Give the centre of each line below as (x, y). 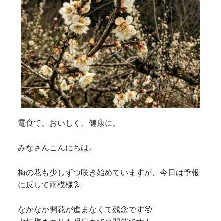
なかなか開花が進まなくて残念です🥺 (85, 209)
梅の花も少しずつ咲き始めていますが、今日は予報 (109, 172)
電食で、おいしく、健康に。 (69, 123)
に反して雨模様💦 (50, 184)
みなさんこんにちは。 (57, 147)
